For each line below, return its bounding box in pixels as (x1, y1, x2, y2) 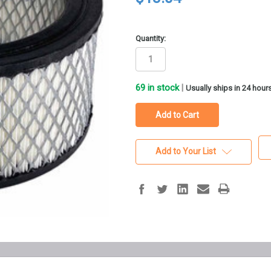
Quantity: (135, 33, 166, 43)
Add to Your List (155, 146, 216, 157)
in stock (145, 82, 179, 94)
